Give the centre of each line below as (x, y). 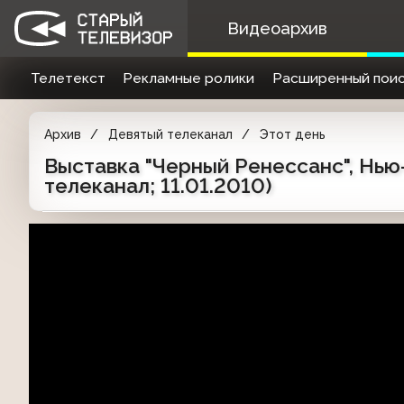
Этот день (292, 134)
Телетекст (68, 78)
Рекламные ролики (189, 78)
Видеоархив (277, 28)
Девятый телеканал (170, 134)
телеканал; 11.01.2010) (158, 186)
